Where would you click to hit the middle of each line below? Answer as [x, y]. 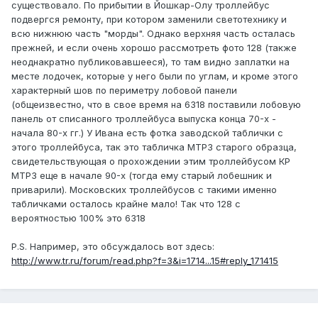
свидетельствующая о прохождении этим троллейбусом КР [151, 161]
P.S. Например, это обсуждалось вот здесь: [113, 247]
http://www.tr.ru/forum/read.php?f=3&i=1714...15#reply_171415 [145, 261]
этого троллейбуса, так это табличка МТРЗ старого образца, [154, 147]
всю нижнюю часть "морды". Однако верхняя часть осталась [153, 34]
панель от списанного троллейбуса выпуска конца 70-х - [144, 119]
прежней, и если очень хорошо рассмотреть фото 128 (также [154, 48]
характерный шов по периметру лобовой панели [124, 91]
